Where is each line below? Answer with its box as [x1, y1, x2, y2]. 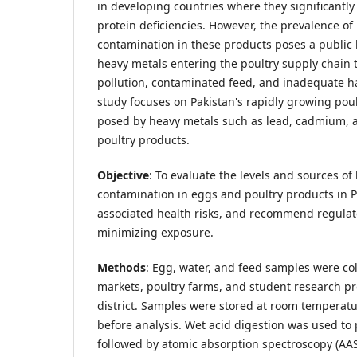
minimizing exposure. [97, 225, 214, 241]
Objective [97, 167, 149, 183]
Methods [97, 260, 146, 276]
